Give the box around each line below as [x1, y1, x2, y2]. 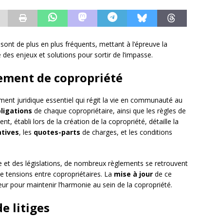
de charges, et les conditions [80, 127, 172, 137]
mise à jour [114, 169, 153, 179]
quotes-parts [34, 127, 80, 137]
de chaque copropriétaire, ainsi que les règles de [32, 106, 186, 116]
